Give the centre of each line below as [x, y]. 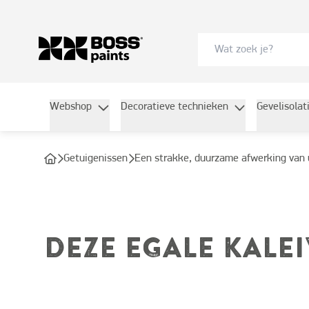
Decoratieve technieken [174, 107]
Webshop [71, 107]
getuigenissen [99, 159]
